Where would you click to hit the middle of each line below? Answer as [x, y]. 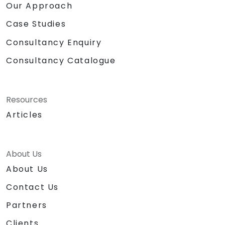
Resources [27, 99]
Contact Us [32, 187]
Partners [27, 205]
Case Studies [36, 24]
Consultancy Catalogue [61, 60]
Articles [24, 115]
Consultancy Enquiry [54, 42]
